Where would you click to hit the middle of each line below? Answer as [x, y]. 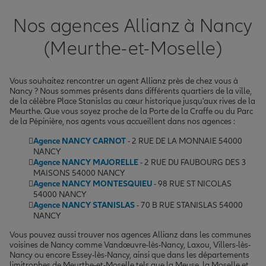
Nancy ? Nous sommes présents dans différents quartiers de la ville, [131, 91]
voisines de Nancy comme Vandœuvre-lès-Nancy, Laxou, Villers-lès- [130, 245]
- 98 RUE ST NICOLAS [192, 183]
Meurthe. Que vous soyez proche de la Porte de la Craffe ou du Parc [131, 111]
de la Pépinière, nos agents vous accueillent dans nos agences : [122, 121]
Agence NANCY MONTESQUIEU [93, 183]
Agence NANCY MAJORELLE [86, 162]
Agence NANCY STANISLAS [84, 205]
